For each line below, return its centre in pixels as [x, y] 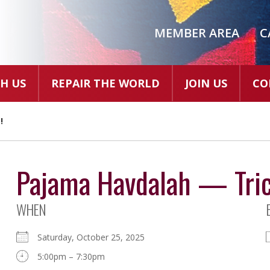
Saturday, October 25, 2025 [96, 237]
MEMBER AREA [196, 33]
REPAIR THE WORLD [105, 83]
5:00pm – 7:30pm [71, 257]
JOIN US [206, 83]
